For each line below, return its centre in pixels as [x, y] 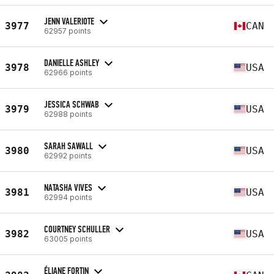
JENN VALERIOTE [69, 21]
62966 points [68, 72]
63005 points [68, 239]
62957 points [68, 31]
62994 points [68, 197]
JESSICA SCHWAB [72, 104]
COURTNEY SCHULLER [77, 229]
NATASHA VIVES [68, 187]
